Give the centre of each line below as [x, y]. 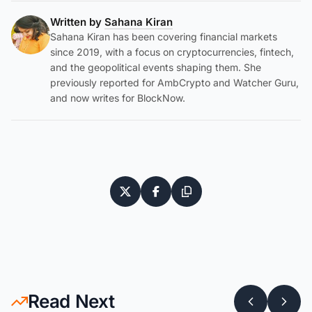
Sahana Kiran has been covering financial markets [164, 37]
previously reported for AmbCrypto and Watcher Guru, [174, 83]
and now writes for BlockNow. [118, 98]
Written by [77, 22]
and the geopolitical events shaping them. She [156, 67]
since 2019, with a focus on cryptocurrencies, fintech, [172, 52]
